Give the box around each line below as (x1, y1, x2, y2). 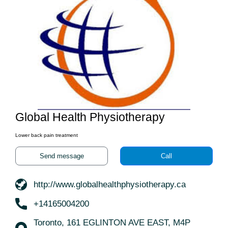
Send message (39, 152, 84, 160)
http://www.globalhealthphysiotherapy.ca (34, 180, 186, 190)
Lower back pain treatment (15, 132, 78, 138)
